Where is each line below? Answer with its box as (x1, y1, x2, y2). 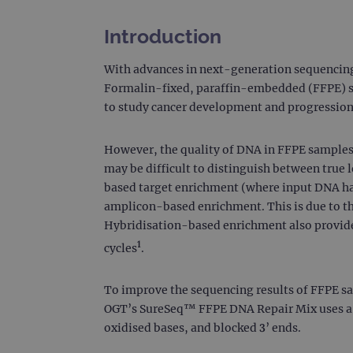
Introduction (104, 24, 221, 48)
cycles (104, 240, 137, 255)
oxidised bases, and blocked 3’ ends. (104, 321, 301, 336)
